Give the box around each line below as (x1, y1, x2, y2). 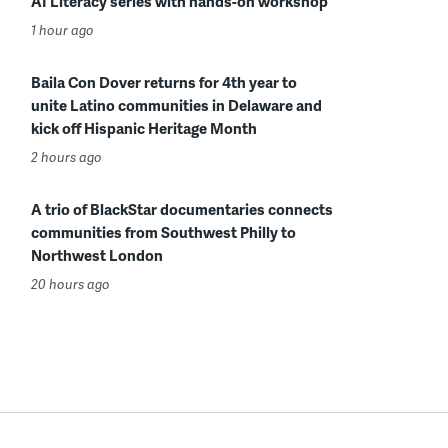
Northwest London (31, 244, 163, 266)
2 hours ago (31, 148, 102, 166)
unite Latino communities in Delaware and (31, 94, 322, 116)
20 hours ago (31, 275, 110, 293)
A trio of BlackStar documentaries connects (31, 198, 333, 220)
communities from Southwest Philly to (31, 221, 296, 243)
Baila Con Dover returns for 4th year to (31, 71, 297, 93)
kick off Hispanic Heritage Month (31, 117, 257, 139)
